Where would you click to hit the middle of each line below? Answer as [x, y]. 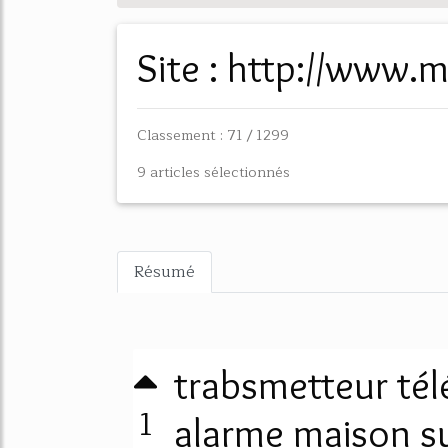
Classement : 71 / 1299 [213, 135]
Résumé [164, 272]
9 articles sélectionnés [213, 172]
